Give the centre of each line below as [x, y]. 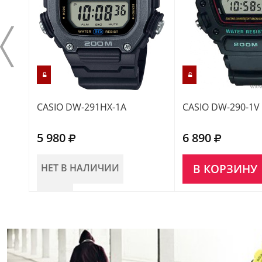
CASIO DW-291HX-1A [82, 107]
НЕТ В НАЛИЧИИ [80, 168]
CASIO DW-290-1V [221, 107]
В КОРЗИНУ [225, 169]
